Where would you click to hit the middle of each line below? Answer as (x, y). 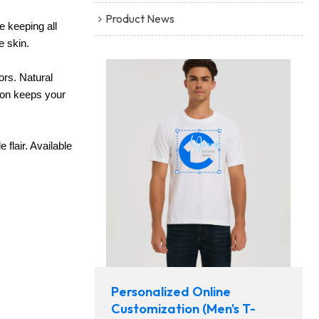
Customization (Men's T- (184, 309)
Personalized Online (171, 292)
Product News (140, 18)
